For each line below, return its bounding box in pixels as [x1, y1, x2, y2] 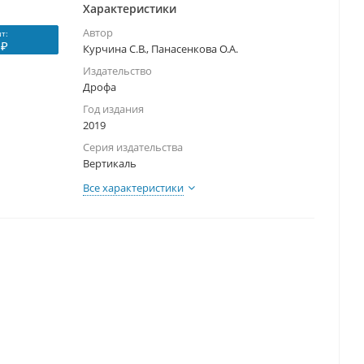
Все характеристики [83, 180, 184, 196]
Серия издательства [83, 140, 183, 155]
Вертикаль [83, 156, 136, 171]
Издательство [83, 63, 152, 79]
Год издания [83, 102, 144, 117]
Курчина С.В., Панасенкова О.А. [83, 41, 238, 57]
